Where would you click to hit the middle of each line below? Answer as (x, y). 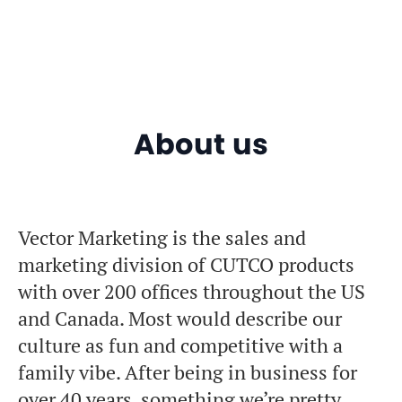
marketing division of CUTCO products (186, 265)
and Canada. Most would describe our (180, 319)
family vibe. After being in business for (188, 373)
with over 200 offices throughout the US (192, 292)
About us (201, 144)
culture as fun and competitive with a (180, 346)
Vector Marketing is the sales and (162, 238)
